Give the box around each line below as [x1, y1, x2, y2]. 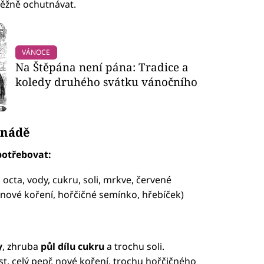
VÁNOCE [22, 47, 51, 57]
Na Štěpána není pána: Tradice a [15, 59, 189, 74]
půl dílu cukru [40, 239, 107, 253]
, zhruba [2, 239, 41, 253]
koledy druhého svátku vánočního [15, 74, 198, 89]
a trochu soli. [106, 239, 164, 253]
